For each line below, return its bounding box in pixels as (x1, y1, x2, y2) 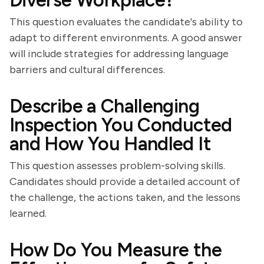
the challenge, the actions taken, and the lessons (9, 191, 240, 204)
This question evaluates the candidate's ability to (9, 15, 243, 28)
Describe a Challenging (9, 95, 199, 117)
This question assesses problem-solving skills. (9, 159, 225, 172)
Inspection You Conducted (9, 114, 232, 136)
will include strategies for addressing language (9, 47, 229, 60)
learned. (9, 207, 47, 220)
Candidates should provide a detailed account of (9, 175, 240, 188)
